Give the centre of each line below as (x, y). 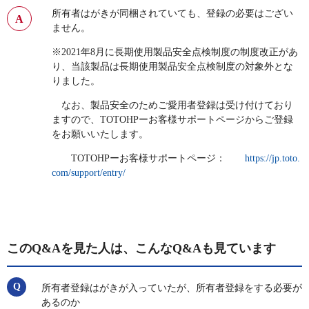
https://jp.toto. (272, 159)
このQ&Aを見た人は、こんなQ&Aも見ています (141, 249)
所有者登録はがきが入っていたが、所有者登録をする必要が (172, 288)
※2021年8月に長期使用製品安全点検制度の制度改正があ (175, 52)
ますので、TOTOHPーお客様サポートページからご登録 (172, 120)
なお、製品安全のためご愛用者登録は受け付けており (172, 106)
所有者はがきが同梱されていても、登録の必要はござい (172, 14)
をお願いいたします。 (100, 134)
